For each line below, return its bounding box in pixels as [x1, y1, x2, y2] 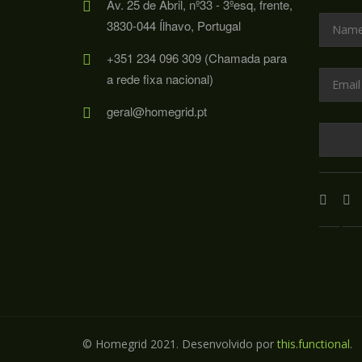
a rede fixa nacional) [107, 70, 213, 88]
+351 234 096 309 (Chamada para [107, 49, 287, 67]
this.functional [277, 336, 350, 351]
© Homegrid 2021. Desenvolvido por [82, 336, 277, 351]
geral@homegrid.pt [107, 103, 207, 120]
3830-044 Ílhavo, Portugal [107, 17, 241, 35]
